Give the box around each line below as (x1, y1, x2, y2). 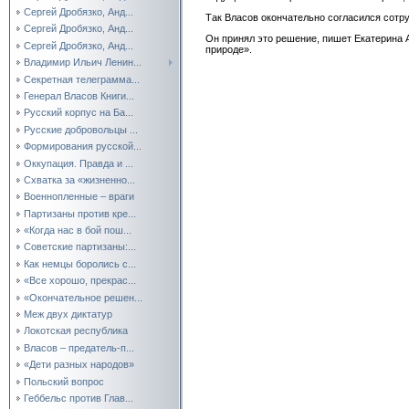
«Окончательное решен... (24, 291, 142, 303)
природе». (205, 43, 252, 55)
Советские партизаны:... (24, 241, 136, 253)
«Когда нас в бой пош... (24, 225, 131, 236)
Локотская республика (24, 325, 128, 337)
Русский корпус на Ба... (24, 107, 133, 119)
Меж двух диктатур (24, 309, 112, 320)
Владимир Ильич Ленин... (24, 57, 142, 68)
